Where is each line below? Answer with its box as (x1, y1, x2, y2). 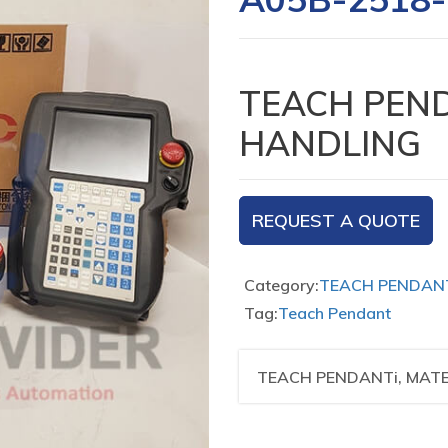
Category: (244, 275, 319, 295)
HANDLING (239, 122, 421, 165)
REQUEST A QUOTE (252, 209, 420, 232)
